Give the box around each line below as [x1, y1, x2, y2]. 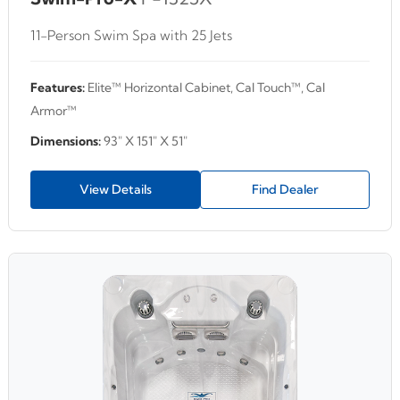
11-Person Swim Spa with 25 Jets [30, 27, 232, 45]
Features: [30, 79, 85, 96]
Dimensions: [30, 133, 101, 150]
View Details [79, 181, 152, 198]
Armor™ [30, 103, 77, 120]
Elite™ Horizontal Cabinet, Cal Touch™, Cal [85, 79, 325, 96]
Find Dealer [251, 181, 319, 198]
